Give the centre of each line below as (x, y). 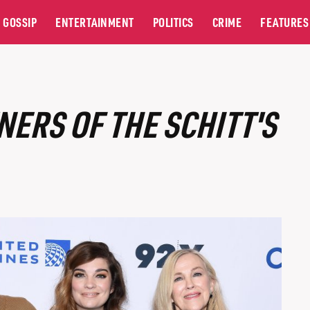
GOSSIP (20, 22)
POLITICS (173, 22)
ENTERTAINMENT (95, 22)
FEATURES (284, 22)
